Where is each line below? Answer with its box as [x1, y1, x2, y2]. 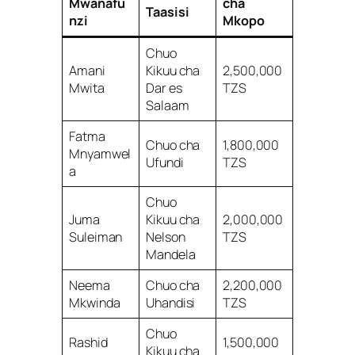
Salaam [146, 96, 189, 114]
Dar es [146, 78, 182, 97]
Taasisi [146, 2, 189, 21]
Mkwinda [69, 293, 120, 311]
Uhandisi [146, 293, 196, 311]
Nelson [146, 227, 185, 246]
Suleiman [69, 227, 123, 246]
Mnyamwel [69, 144, 132, 162]
